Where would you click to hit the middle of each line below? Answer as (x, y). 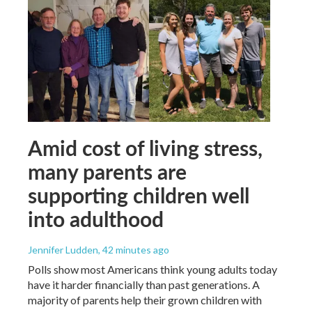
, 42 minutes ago (134, 250)
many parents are (107, 172)
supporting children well (139, 195)
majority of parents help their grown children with (145, 300)
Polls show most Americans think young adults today (153, 270)
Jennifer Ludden (63, 250)
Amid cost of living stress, (145, 148)
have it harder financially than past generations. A (144, 285)
